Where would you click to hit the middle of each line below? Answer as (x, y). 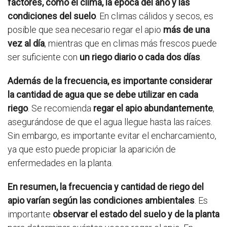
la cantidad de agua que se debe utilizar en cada (103, 95)
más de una (186, 30)
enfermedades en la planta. (60, 163)
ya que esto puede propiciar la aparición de (92, 149)
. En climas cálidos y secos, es (155, 16)
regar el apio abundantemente (153, 108)
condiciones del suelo (52, 16)
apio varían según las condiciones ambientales (101, 201)
